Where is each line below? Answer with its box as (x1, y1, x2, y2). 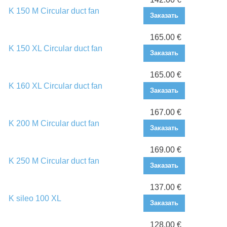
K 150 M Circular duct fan (9, 7, 99, 16)
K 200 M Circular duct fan (9, 119, 99, 128)
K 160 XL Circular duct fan (9, 82, 102, 91)
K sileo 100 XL (9, 194, 61, 203)
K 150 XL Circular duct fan (9, 44, 102, 53)
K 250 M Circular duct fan (9, 157, 99, 166)
